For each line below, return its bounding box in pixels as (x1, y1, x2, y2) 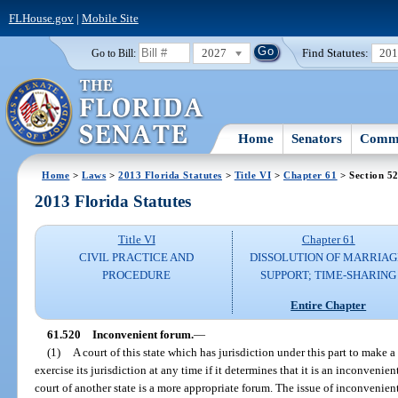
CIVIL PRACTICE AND (79, 251, 195, 265)
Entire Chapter (291, 298, 367, 312)
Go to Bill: (91, 47, 136, 59)
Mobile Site (81, 11, 139, 25)
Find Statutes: (302, 45, 370, 60)
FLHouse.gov (8, 11, 74, 25)
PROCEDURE (102, 268, 171, 283)
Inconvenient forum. (92, 327, 194, 341)
